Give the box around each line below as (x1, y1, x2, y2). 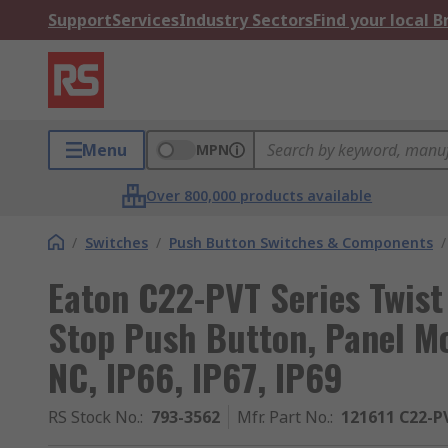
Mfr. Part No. (237, 406, 330, 428)
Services (112, 9, 179, 31)
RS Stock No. (48, 406, 140, 428)
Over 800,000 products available (146, 186, 373, 205)
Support (48, 9, 112, 31)
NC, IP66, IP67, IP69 (48, 350, 343, 403)
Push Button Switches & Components (169, 233, 433, 252)
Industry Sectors (179, 9, 313, 31)
